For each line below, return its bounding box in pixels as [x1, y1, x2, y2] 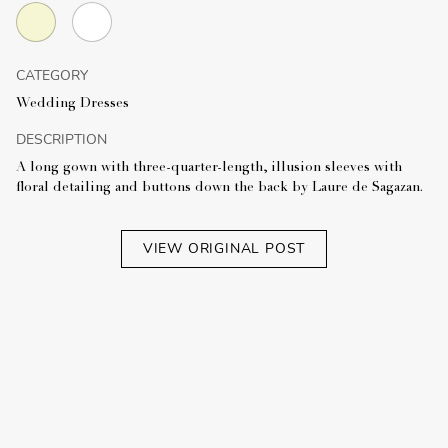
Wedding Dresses [16, 96, 129, 111]
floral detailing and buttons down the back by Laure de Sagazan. [16, 180, 423, 195]
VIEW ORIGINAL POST [142, 238, 306, 258]
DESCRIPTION [16, 129, 107, 149]
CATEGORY [16, 65, 88, 85]
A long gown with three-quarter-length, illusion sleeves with [16, 160, 402, 175]
